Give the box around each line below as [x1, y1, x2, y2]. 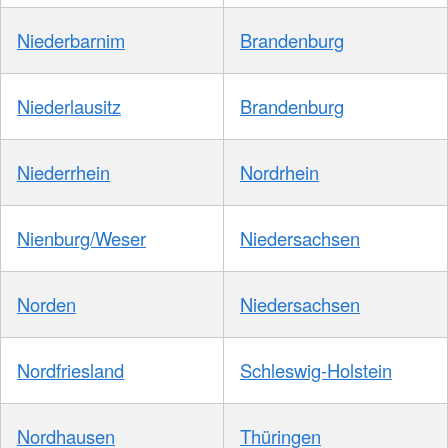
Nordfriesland [17, 357, 124, 384]
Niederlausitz [17, 93, 121, 120]
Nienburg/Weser [17, 225, 146, 252]
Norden [17, 291, 76, 318]
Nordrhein [240, 159, 319, 186]
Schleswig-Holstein [240, 357, 392, 384]
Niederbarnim [17, 27, 125, 54]
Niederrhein [17, 159, 110, 186]
